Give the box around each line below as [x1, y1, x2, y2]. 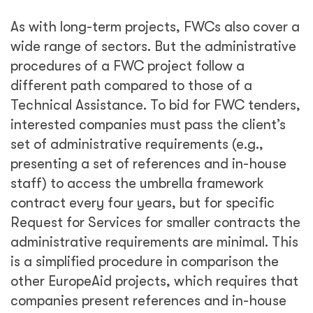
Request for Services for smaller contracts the [10, 214, 300, 231]
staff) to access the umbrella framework [10, 175, 264, 191]
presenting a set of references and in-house [10, 156, 286, 172]
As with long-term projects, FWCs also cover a [10, 19, 300, 35]
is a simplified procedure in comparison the [10, 254, 279, 270]
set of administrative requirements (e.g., [10, 136, 263, 152]
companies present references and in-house [10, 293, 286, 309]
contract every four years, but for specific [10, 195, 275, 211]
